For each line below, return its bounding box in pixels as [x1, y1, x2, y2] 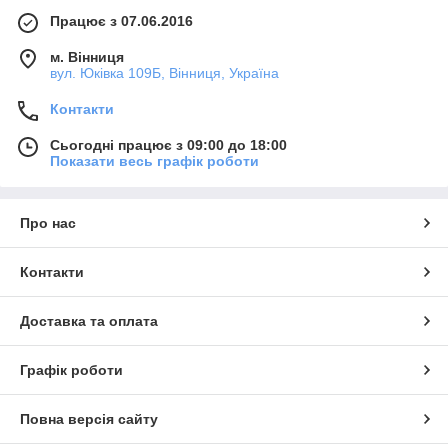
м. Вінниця [50, 48, 124, 65]
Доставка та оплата [20, 312, 158, 329]
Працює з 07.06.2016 [50, 12, 193, 29]
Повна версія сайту [20, 410, 158, 427]
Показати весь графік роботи [50, 152, 259, 169]
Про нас [20, 214, 76, 231]
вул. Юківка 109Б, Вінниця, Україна [50, 64, 279, 81]
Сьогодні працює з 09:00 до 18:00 [50, 136, 287, 153]
